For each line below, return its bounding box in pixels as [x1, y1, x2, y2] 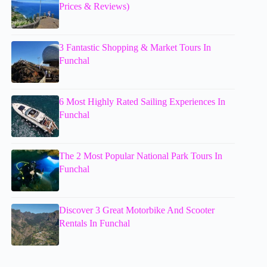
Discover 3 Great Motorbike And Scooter [59, 205, 215, 216]
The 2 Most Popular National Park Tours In [59, 151, 223, 162]
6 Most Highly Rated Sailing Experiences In [59, 97, 226, 107]
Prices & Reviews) [59, 1, 130, 12]
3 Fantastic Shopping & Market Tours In [59, 42, 212, 53]
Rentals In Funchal [59, 218, 131, 229]
